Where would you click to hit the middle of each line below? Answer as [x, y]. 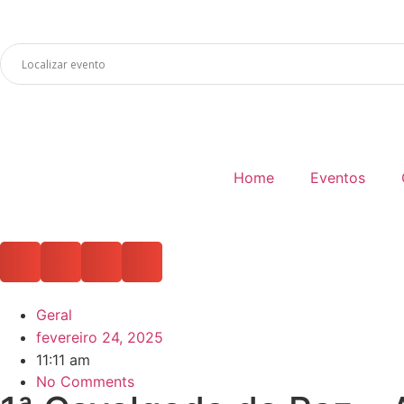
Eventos [337, 178]
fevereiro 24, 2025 [100, 337]
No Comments [85, 381]
